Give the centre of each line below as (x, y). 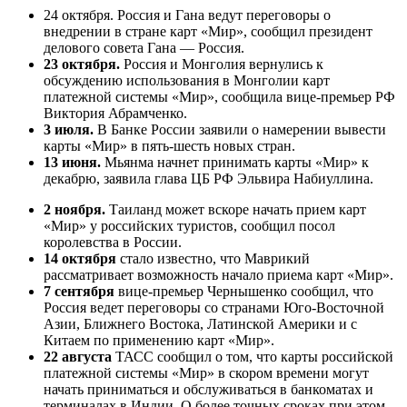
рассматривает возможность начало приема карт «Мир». (218, 275)
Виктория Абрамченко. (115, 114)
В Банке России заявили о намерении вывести (240, 130)
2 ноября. (74, 210)
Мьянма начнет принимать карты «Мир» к (235, 163)
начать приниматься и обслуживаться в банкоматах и (208, 390)
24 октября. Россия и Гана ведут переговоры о (187, 15)
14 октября (80, 259)
